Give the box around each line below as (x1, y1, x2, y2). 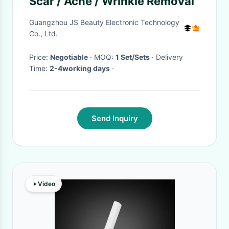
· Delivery (150, 53, 156, 61)
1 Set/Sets (116, 53, 150, 61)
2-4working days (50, 64, 110, 73)
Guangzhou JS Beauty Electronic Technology (29, 18, 179, 27)
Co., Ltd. (29, 29, 58, 38)
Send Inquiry (91, 113, 138, 123)
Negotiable (50, 53, 88, 61)
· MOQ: (94, 53, 116, 61)
